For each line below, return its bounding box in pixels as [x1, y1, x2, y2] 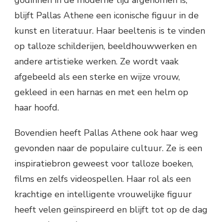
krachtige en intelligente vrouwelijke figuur [14, 188, 192, 200]
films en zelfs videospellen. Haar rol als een [14, 172, 191, 185]
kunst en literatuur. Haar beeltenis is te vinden [14, 24, 205, 37]
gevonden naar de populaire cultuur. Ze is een [14, 142, 202, 154]
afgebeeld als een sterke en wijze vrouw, [14, 70, 180, 83]
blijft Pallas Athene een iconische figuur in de [14, 9, 199, 21]
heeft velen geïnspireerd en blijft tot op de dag [14, 203, 208, 216]
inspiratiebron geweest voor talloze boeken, [14, 157, 193, 169]
